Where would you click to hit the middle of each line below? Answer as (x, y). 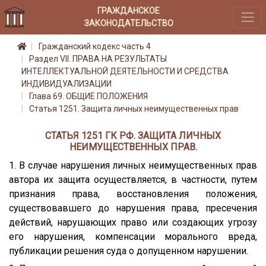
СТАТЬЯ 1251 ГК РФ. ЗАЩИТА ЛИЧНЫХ (133, 135)
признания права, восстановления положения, (133, 194)
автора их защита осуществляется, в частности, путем (133, 179)
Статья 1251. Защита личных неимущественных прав (134, 109)
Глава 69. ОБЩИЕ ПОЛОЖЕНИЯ (88, 96)
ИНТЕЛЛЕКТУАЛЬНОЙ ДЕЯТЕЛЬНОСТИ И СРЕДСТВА (125, 72)
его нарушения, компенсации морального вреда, (133, 236)
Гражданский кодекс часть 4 (95, 47)
